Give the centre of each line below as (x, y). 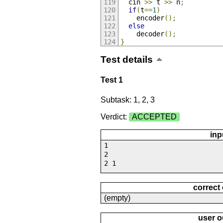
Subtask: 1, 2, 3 (127, 100)
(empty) (117, 198)
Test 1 (111, 80)
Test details (126, 59)
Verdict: (114, 116)
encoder (142, 18)
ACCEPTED (154, 116)
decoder (142, 34)
